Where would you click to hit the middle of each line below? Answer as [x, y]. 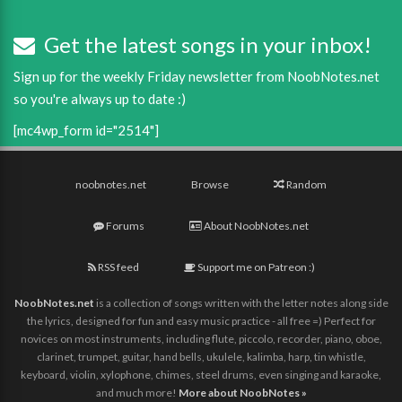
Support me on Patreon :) [255, 267]
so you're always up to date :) [100, 98]
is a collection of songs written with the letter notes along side [241, 302]
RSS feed [117, 267]
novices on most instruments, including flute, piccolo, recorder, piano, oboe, [201, 338]
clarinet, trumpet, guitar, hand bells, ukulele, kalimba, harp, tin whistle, [201, 356]
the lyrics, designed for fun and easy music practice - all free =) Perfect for [201, 320]
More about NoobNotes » [242, 392]
